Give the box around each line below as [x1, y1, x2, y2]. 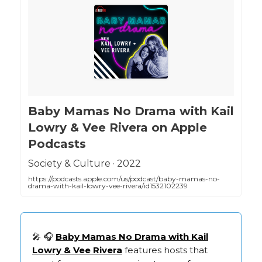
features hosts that [122, 244, 208, 256]
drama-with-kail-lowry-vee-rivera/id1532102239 [28, 181, 188, 190]
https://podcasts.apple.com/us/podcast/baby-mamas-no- [28, 174, 220, 183]
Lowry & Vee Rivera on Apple [28, 120, 207, 135]
